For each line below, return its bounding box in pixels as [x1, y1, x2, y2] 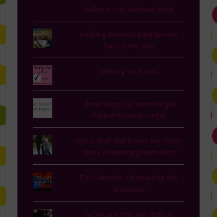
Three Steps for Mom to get [82, 100, 176, 109]
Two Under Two [103, 42, 155, 51]
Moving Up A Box [100, 67, 158, 76]
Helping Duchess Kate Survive [80, 30, 178, 39]
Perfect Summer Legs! [92, 111, 166, 121]
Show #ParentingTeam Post [82, 148, 175, 157]
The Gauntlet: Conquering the [79, 173, 178, 183]
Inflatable [112, 185, 145, 194]
